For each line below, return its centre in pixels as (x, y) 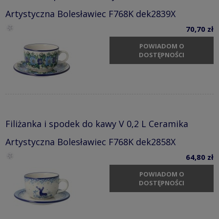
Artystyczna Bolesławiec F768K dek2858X (90, 142)
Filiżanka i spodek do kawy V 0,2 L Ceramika (97, 123)
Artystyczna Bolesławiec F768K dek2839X (90, 13)
